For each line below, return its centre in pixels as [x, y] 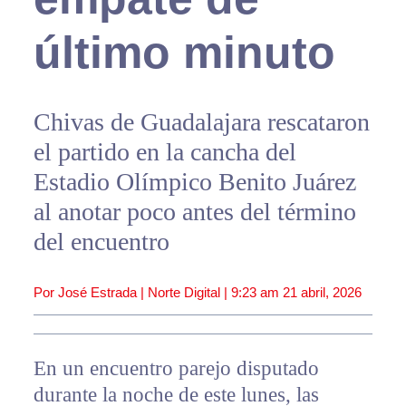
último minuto [184, 53]
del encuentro [101, 242]
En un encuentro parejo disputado [176, 369]
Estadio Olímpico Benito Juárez [194, 182]
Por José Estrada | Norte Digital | [132, 293]
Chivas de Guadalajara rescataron [201, 122]
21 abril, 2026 [322, 293]
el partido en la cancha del [164, 152]
